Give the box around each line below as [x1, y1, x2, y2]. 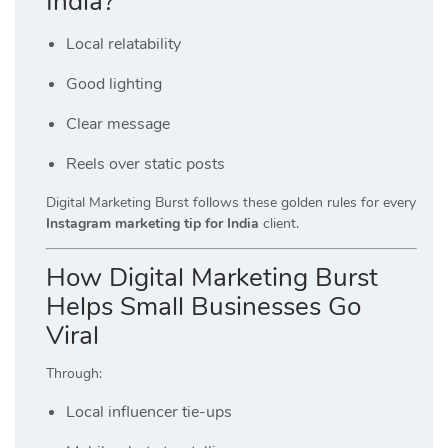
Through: [46, 364, 102, 384]
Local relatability [66, 33, 181, 56]
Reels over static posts [66, 153, 225, 176]
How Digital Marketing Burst [46, 260, 378, 296]
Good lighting [66, 73, 162, 96]
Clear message [66, 113, 170, 136]
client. [259, 214, 299, 234]
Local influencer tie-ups [66, 401, 232, 424]
